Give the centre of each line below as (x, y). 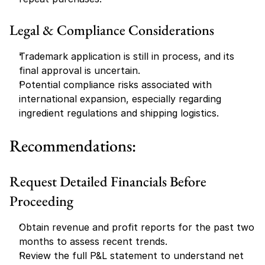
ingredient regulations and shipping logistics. (119, 113)
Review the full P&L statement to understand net (131, 256)
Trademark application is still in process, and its (127, 56)
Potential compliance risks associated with (115, 85)
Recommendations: (73, 146)
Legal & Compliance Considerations (112, 30)
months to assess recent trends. (93, 241)
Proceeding (41, 201)
